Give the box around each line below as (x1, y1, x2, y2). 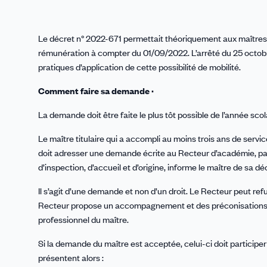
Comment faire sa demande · (38, 84, 154, 97)
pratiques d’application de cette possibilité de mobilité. (38, 60, 241, 73)
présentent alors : (38, 251, 104, 263)
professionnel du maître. (38, 213, 129, 225)
